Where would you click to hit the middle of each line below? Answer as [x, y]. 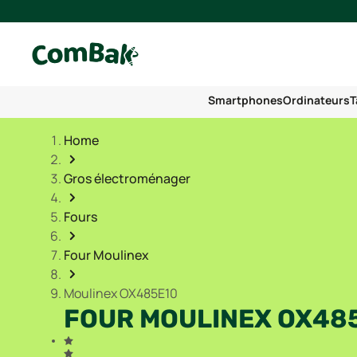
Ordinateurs [316, 100]
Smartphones [245, 100]
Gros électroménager [127, 178]
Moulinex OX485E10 [121, 293]
